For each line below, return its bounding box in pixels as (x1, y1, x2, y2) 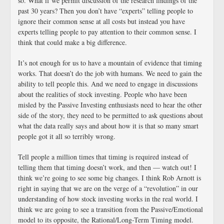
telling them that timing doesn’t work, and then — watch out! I (18, 162, 196, 172)
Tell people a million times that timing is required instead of (18, 152, 188, 161)
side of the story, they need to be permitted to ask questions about (18, 110, 203, 120)
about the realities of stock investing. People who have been (18, 89, 187, 99)
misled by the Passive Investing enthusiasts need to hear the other (18, 100, 202, 109)
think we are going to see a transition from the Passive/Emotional (18, 204, 203, 214)
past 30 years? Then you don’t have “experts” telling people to (18, 6, 193, 15)
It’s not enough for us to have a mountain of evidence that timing (18, 58, 202, 67)
